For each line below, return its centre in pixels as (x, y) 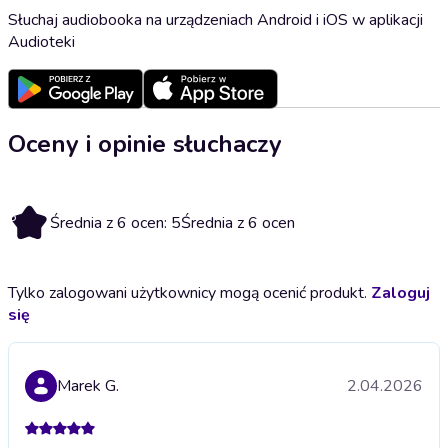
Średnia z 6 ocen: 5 (115, 222)
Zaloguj (400, 292)
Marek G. (88, 385)
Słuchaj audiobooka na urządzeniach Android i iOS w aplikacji (215, 19)
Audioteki (41, 41)
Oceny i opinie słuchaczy (145, 143)
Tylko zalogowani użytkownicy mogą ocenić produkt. (189, 292)
